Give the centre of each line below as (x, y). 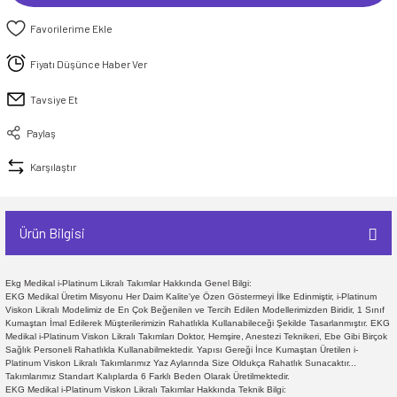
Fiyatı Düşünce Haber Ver (89, 63)
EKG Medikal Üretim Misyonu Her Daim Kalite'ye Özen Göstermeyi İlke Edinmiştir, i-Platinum (191, 296)
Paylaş (41, 132)
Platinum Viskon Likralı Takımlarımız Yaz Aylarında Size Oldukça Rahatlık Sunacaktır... (181, 363)
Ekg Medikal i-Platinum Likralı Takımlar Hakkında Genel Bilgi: (128, 283)
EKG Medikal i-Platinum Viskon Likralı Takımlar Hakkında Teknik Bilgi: (147, 389)
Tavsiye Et (54, 99)
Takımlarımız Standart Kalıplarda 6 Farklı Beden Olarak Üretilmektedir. (149, 376)
